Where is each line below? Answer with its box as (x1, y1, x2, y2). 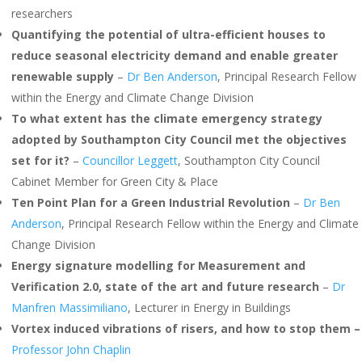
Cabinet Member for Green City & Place (11, 174, 218, 189)
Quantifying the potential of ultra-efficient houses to (11, 27, 326, 42)
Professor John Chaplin (11, 342, 131, 357)
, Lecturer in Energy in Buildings (128, 300, 291, 315)
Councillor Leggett (82, 153, 178, 168)
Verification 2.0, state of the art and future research (11, 279, 319, 294)
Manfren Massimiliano (11, 300, 128, 315)
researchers (11, 6, 73, 21)
